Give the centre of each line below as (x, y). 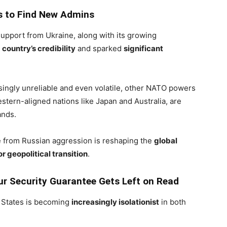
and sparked (100, 48)
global (166, 141)
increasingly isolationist (115, 202)
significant (143, 48)
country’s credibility (39, 48)
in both (173, 202)
